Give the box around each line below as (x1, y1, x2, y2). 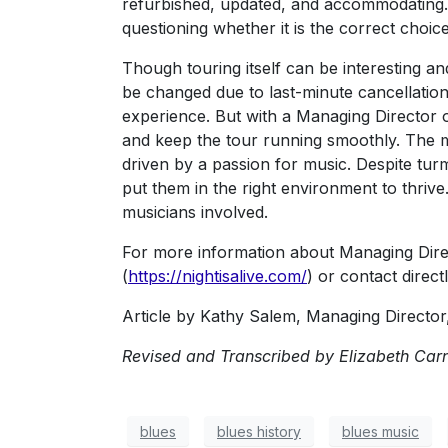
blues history (217, 422, 301, 440)
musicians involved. (122, 202, 268, 222)
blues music (342, 422, 419, 440)
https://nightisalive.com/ (128, 266, 307, 286)
